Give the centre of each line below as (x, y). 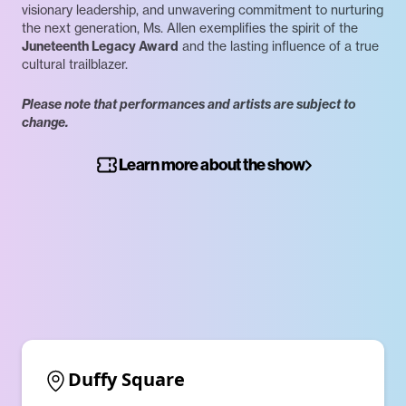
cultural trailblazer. (75, 65)
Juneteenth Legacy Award (100, 47)
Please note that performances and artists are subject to (188, 105)
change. (45, 123)
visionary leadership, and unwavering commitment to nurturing (203, 10)
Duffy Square (126, 380)
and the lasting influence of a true (279, 47)
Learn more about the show (212, 165)
